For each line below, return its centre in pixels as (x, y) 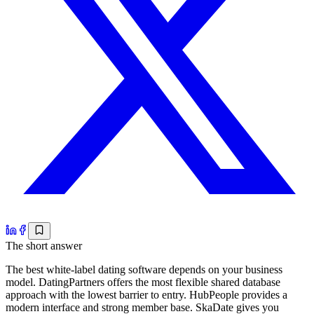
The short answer (44, 245)
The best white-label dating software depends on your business (144, 269)
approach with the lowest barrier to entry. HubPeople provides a (146, 294)
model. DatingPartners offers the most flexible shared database (143, 282)
